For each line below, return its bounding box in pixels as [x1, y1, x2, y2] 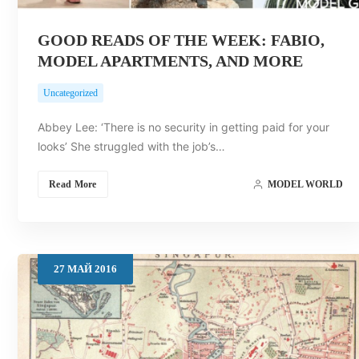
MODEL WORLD [267, 179, 343, 191]
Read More [49, 179, 97, 191]
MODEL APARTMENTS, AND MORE [38, 52, 303, 71]
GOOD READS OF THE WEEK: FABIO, [38, 31, 325, 50]
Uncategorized [43, 87, 98, 99]
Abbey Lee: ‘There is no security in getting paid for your [38, 120, 329, 135]
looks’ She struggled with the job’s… [38, 139, 225, 154]
